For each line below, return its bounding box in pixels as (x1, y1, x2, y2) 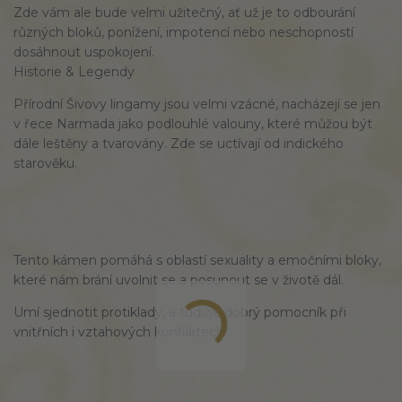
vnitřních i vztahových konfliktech (13, 324, 224, 341)
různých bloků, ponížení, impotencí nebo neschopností (13, 24, 354, 41)
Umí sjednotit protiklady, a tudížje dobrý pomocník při (13, 304, 346, 321)
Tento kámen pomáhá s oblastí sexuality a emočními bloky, (13, 252, 381, 269)
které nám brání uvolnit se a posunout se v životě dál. (13, 272, 344, 289)
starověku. (13, 155, 77, 172)
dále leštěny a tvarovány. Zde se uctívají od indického (13, 135, 344, 153)
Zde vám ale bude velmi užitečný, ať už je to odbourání (13, 4, 355, 22)
